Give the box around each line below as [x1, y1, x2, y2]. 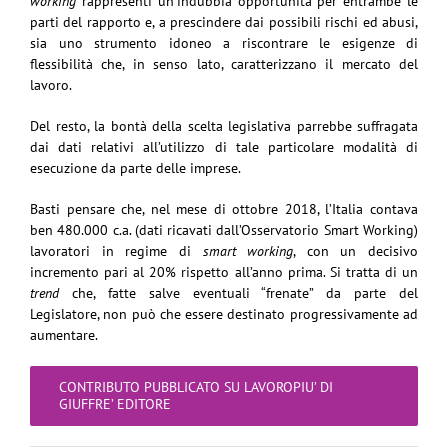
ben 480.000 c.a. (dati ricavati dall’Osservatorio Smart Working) [30, 220, 418, 239]
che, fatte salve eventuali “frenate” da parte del [59, 283, 418, 302]
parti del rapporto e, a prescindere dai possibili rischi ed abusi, [30, 12, 418, 31]
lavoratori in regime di [30, 241, 203, 260]
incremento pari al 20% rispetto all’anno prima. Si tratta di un [30, 262, 418, 281]
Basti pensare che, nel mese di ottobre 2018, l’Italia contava [30, 199, 418, 218]
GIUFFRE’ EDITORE [59, 394, 171, 413]
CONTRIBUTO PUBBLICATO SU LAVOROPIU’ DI [59, 377, 333, 396]
